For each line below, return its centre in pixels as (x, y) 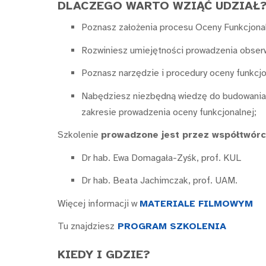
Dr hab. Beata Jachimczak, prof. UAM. (159, 181)
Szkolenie (79, 135)
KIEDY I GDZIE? (104, 254)
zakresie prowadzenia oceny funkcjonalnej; (169, 112)
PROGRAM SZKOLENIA (170, 227)
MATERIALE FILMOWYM (196, 203)
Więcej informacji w (99, 203)
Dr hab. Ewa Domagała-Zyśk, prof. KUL (161, 158)
